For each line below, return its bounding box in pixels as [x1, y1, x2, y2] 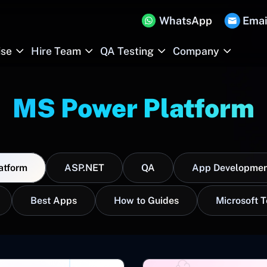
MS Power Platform [13, 93, 254, 123]
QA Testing [100, 45, 154, 57]
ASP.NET [64, 162, 104, 173]
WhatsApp [159, 14, 212, 27]
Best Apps [30, 195, 77, 206]
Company [173, 45, 219, 57]
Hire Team [31, 45, 81, 57]
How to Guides [114, 195, 179, 206]
